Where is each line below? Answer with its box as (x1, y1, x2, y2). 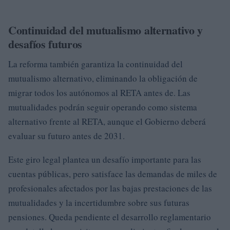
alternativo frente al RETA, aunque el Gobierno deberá (8, 116, 206, 128)
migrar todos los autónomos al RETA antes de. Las (8, 87, 190, 99)
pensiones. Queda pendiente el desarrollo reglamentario (8, 211, 211, 223)
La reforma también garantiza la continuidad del (8, 58, 183, 70)
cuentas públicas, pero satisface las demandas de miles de (8, 168, 217, 180)
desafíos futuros (8, 35, 83, 53)
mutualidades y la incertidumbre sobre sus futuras (8, 197, 189, 209)
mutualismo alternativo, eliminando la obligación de (8, 72, 198, 85)
